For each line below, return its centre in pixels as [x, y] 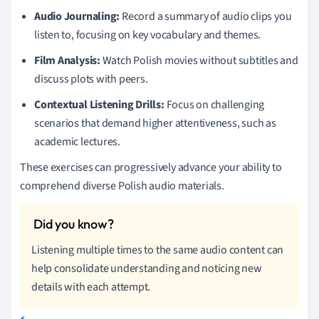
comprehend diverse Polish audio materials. [122, 185]
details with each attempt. [91, 287]
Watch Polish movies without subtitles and [199, 60]
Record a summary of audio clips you [206, 16]
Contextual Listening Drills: [99, 104]
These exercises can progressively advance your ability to [151, 167]
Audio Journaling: [77, 16]
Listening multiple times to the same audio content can [158, 250]
